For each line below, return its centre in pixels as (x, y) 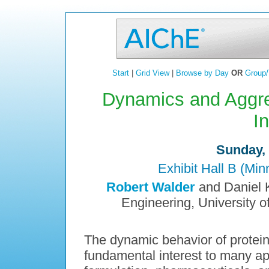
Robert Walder (151, 187)
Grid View (152, 73)
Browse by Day (202, 73)
